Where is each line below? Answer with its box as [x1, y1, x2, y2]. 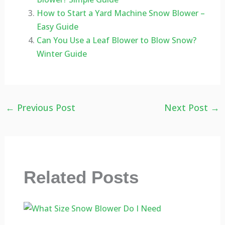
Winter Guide [36, 48, 87, 60]
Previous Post [14, 101, 75, 114]
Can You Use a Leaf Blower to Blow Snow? [36, 35, 196, 46]
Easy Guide [36, 21, 78, 33]
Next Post [164, 101, 211, 114]
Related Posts [24, 167, 139, 187]
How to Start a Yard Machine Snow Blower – [36, 8, 205, 19]
